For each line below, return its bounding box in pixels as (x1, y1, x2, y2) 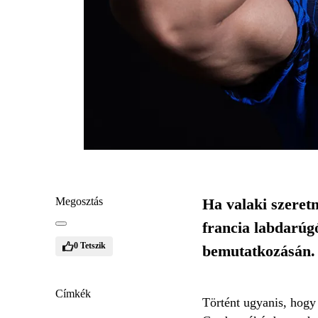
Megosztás (55, 194, 103, 207)
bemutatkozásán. (202, 241, 315, 260)
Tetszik (80, 241, 106, 251)
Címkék (55, 287, 91, 300)
